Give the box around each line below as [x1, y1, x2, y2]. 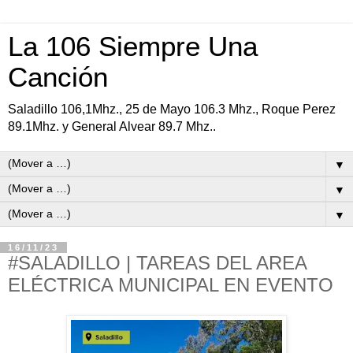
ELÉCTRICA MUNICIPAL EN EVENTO [8, 274, 333, 295]
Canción [8, 62, 108, 92]
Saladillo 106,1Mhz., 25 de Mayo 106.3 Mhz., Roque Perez [8, 102, 336, 116]
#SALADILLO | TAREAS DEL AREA [8, 252, 307, 273]
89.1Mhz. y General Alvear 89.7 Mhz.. [8, 120, 216, 133]
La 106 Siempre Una [8, 32, 258, 61]
